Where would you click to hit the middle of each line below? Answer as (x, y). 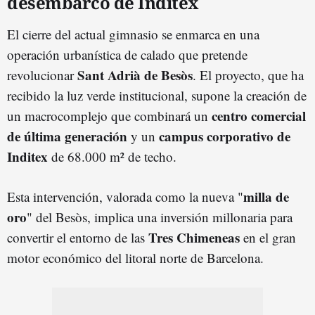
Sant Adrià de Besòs (135, 75)
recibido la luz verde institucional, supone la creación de (157, 95)
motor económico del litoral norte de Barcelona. (135, 257)
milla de (266, 196)
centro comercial (259, 115)
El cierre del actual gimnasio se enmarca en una (133, 34)
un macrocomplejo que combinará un (109, 115)
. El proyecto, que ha (248, 75)
